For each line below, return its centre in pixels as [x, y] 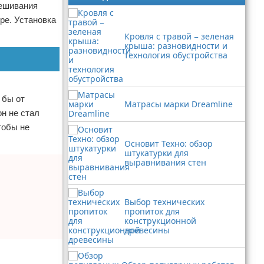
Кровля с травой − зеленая [179, 36]
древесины [147, 230]
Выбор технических [164, 202]
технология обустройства [176, 55]
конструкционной [160, 221]
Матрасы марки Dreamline [179, 104]
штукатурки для [156, 153]
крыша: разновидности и [176, 46]
